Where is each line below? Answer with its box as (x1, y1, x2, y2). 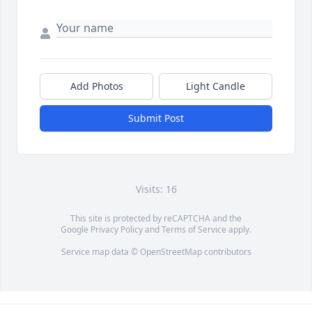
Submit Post (128, 111, 184, 125)
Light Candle (186, 79, 245, 93)
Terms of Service (162, 224, 226, 236)
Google (61, 224, 91, 236)
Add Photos (70, 79, 123, 93)
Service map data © (61, 246, 140, 258)
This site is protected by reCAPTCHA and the (70, 212, 242, 225)
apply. (226, 224, 251, 236)
